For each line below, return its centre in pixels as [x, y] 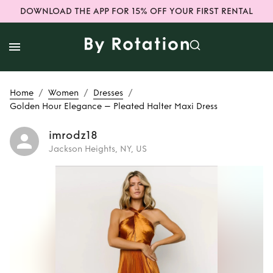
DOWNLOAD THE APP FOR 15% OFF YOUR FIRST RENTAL [136, 11]
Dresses [108, 93]
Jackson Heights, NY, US [98, 149]
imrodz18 [73, 135]
